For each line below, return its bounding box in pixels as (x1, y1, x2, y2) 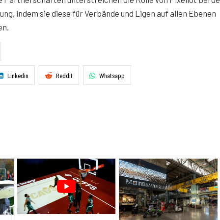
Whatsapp (99, 72, 125, 80)
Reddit (56, 72, 73, 80)
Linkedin (7, 72, 28, 80)
